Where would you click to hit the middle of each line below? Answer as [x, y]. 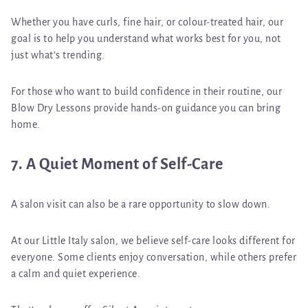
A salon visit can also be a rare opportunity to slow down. [141, 204]
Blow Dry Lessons [52, 108]
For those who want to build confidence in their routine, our [146, 92]
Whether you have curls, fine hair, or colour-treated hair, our [147, 22]
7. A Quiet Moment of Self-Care [117, 165]
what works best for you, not [216, 39]
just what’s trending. [58, 55]
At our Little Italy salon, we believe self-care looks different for [153, 240]
